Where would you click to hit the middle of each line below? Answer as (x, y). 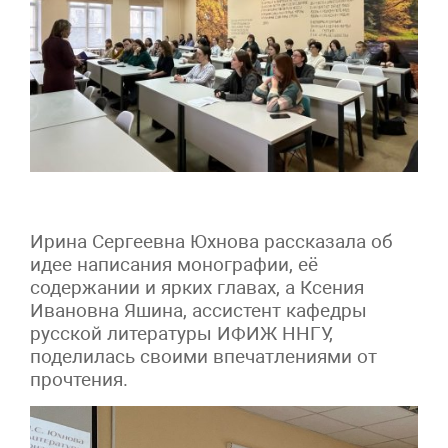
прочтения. (79, 380)
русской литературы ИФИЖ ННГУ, (181, 334)
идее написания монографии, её (174, 265)
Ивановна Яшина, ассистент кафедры (198, 311)
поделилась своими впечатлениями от (203, 357)
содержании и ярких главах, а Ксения (197, 288)
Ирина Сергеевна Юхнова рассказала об (211, 242)
